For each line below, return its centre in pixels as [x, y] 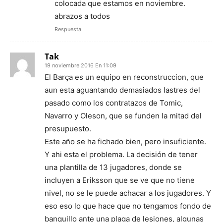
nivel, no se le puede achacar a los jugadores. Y [128, 193]
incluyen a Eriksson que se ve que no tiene [120, 180]
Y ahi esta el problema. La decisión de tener [121, 154]
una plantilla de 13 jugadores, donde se [113, 167]
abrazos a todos [82, 16]
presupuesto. [68, 128]
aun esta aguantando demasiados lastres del [122, 90]
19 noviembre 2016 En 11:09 [81, 65]
